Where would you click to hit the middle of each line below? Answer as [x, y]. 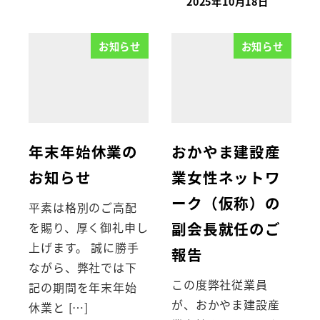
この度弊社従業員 [220, 285]
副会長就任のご [226, 228]
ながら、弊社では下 [83, 267]
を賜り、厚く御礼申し [89, 227]
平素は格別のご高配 [83, 207]
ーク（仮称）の [226, 202]
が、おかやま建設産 [226, 305]
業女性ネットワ [226, 177]
